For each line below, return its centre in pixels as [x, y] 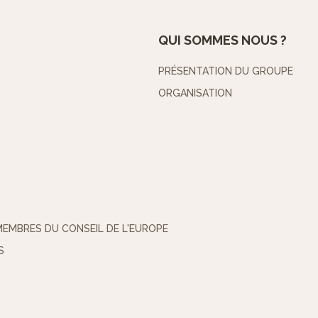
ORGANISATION [195, 93]
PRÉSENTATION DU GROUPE [226, 71]
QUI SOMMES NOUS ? [223, 40]
